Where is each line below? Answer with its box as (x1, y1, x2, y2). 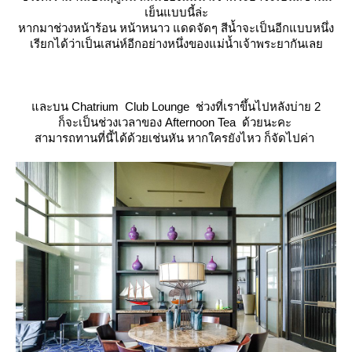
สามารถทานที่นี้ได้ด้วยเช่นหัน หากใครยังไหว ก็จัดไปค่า (35, 130, 317, 145)
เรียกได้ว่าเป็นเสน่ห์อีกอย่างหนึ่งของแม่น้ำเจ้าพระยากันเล (29, 36, 323, 50)
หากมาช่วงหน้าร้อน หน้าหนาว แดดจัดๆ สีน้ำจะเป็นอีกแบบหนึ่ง (18, 20, 334, 35)
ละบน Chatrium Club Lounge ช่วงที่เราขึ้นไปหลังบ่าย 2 (31, 99, 321, 113)
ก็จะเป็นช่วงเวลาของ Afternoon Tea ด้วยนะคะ (57, 115, 295, 129)
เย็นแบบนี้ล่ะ (144, 5, 208, 19)
